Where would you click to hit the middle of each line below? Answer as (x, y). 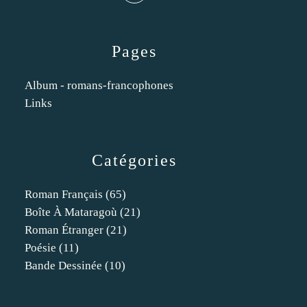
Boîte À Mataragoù (71, 212)
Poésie (40, 248)
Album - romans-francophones (99, 85)
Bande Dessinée (63, 266)
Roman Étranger (64, 230)
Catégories (134, 160)
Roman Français (64, 194)
